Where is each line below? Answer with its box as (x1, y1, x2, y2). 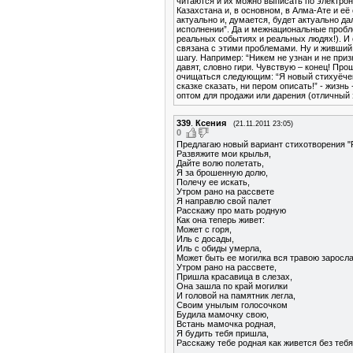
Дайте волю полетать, (176, 158, 264, 169)
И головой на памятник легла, (176, 291, 295, 301)
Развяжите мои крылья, (176, 149, 271, 159)
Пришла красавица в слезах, (176, 272, 292, 282)
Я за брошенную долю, (176, 168, 268, 178)
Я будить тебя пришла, (176, 329, 269, 339)
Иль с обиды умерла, (176, 243, 262, 254)
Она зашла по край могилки (176, 281, 288, 292)
